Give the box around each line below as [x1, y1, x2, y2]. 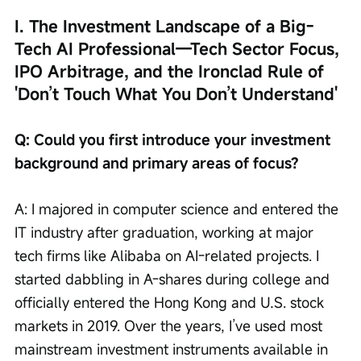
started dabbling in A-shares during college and [15, 268, 334, 288]
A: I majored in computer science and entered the [15, 198, 342, 218]
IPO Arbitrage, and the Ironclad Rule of [15, 60, 329, 82]
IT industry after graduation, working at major [15, 222, 317, 242]
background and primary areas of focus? [15, 152, 299, 172]
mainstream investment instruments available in [15, 338, 332, 359]
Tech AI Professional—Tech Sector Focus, [15, 37, 344, 60]
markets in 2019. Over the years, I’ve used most [15, 315, 326, 335]
